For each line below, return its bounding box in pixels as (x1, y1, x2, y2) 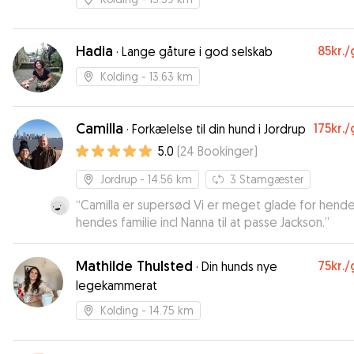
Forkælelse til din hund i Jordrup (132, 121, 306, 137)
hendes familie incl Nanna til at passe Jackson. (217, 214, 325, 230)
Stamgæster (239, 172, 303, 186)
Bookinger (198, 143, 254, 159)
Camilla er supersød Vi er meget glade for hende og (81, 197, 194, 213)
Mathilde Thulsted (76, 257, 193, 275)
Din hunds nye (201, 258, 277, 274)
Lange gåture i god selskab (122, 43, 273, 59)
